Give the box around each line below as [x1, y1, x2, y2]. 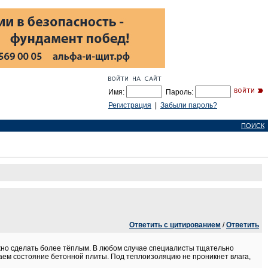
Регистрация [108, 101, 151, 109]
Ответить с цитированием [129, 221, 221, 229]
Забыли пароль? [160, 101, 217, 109]
